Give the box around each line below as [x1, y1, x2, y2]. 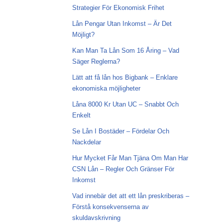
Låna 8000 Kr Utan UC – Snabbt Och [72, 101, 179, 108]
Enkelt [72, 111, 91, 119]
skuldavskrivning [72, 214, 120, 222]
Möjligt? [72, 31, 95, 38]
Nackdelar [72, 138, 101, 146]
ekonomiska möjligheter [72, 85, 140, 92]
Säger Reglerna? [72, 58, 120, 65]
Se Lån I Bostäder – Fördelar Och [72, 127, 169, 135]
